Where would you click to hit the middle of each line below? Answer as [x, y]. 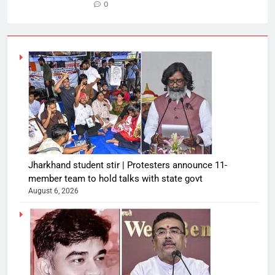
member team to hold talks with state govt [115, 179]
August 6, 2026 [53, 191]
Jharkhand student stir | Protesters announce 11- [128, 165]
